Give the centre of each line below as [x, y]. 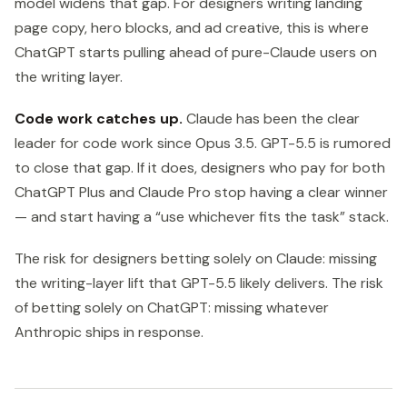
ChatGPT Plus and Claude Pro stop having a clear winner [201, 192]
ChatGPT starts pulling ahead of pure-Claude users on [196, 52]
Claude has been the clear [271, 118]
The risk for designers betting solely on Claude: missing [196, 259]
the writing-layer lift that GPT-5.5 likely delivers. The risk [199, 283]
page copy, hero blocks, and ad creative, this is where [192, 27]
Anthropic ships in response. [109, 333]
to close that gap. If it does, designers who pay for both [200, 167]
